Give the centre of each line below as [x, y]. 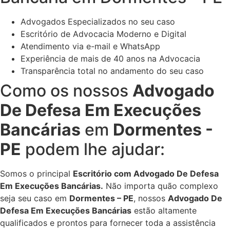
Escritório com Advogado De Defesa [146, 174]
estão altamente [164, 211]
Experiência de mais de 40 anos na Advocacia [110, 59]
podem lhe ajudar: [93, 149]
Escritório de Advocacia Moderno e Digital [103, 34]
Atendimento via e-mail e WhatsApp [90, 46]
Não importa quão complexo [161, 186]
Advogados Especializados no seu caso [98, 22]
